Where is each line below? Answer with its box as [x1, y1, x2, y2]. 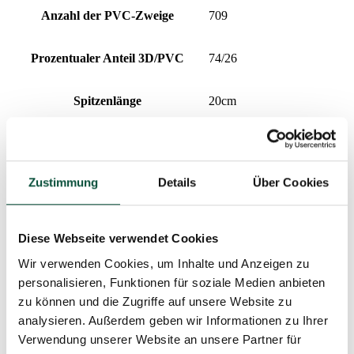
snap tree [209, 137, 253, 151]
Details [157, 175, 197, 190]
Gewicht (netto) [66, 179, 149, 194]
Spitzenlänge [73, 94, 141, 108]
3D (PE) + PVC [209, 307, 289, 322]
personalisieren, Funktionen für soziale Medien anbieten [18, 275, 326, 289]
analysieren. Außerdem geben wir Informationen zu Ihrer [18, 313, 328, 327]
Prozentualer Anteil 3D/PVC [30, 51, 184, 66]
